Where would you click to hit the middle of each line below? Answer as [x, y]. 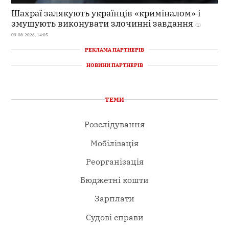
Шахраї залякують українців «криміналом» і [106, 13]
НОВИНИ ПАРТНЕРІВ [114, 65]
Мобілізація [114, 143]
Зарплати [114, 199]
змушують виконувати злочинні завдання [102, 24]
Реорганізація [114, 161]
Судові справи [114, 217]
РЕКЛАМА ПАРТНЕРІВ [114, 50]
